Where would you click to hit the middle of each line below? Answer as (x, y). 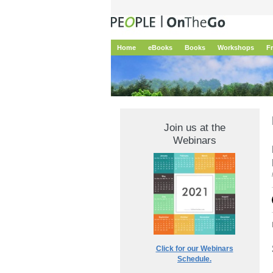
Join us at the (194, 127)
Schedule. (194, 259)
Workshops (236, 48)
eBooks (160, 48)
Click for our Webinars (194, 249)
